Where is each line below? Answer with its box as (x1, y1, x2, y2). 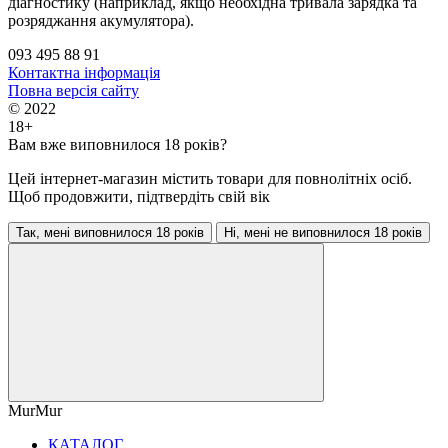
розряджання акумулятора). (8, 11, 194, 29)
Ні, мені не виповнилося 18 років (224, 224, 422, 240)
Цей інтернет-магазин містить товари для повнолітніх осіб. (8, 169, 412, 187)
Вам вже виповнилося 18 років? (8, 135, 227, 153)
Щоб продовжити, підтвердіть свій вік (8, 187, 270, 205)
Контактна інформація (8, 63, 160, 81)
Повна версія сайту (8, 81, 139, 99)
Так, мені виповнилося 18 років (16, 224, 204, 240)
